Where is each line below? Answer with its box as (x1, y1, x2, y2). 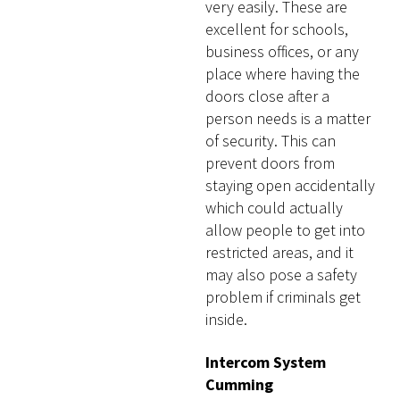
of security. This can (205, 130, 337, 152)
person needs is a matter (205, 108, 371, 129)
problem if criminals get (205, 287, 362, 308)
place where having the (205, 63, 361, 85)
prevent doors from (205, 153, 336, 174)
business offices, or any (205, 41, 360, 62)
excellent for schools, (205, 19, 349, 40)
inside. (205, 309, 248, 330)
